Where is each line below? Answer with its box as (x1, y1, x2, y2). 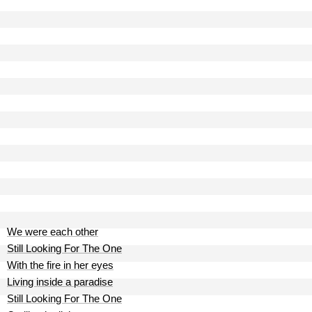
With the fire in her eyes (7, 259, 114, 271)
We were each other (7, 226, 98, 237)
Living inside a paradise (7, 276, 113, 288)
